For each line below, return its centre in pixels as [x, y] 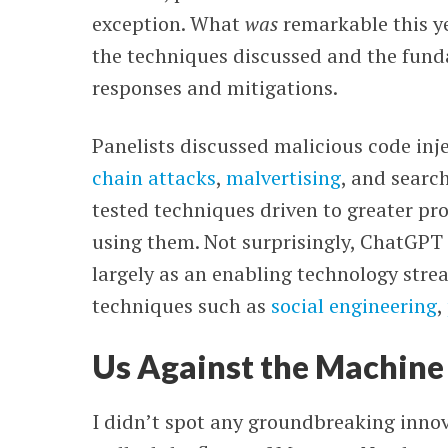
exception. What [169, 23]
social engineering [354, 305]
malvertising [284, 177]
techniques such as [182, 305]
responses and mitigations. [215, 87]
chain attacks [154, 177]
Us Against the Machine [268, 366]
